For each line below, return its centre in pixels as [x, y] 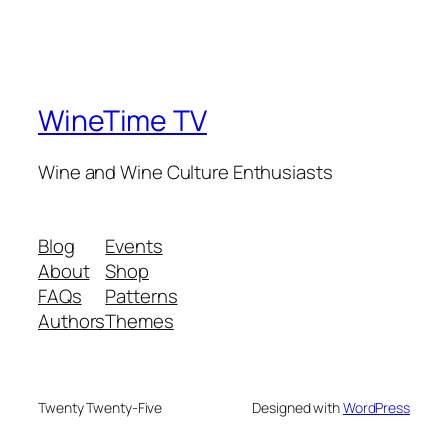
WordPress [376, 407]
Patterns [141, 295]
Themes [139, 320]
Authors [72, 320]
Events [134, 245]
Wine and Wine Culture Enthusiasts [185, 172]
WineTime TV [122, 120]
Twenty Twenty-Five [100, 407]
